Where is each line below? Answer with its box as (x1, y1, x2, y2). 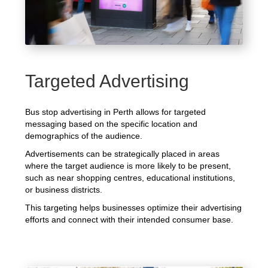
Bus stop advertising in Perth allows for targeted (25, 107, 206, 117)
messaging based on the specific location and (25, 119, 198, 129)
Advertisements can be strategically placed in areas (25, 149, 220, 159)
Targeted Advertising (25, 71, 190, 92)
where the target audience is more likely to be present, (25, 161, 232, 171)
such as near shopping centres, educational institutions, (25, 173, 236, 183)
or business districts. (25, 185, 103, 195)
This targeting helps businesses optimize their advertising (25, 203, 242, 213)
